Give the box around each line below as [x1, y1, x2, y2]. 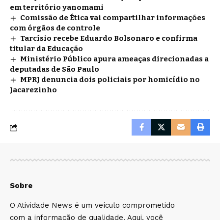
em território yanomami [10, 3, 104, 12]
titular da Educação [10, 44, 83, 54]
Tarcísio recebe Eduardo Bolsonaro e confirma [20, 34, 198, 43]
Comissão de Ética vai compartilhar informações [20, 13, 206, 23]
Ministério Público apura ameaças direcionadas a [20, 55, 209, 64]
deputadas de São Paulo [10, 65, 101, 74]
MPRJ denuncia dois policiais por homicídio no [20, 75, 200, 84]
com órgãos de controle [10, 24, 100, 33]
